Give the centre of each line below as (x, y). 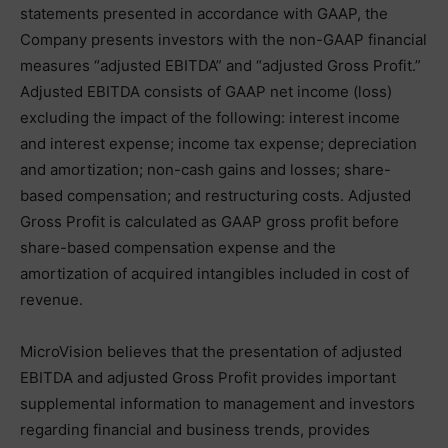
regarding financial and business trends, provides (195, 429)
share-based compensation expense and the (178, 247)
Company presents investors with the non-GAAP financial (223, 39)
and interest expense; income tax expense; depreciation (218, 143)
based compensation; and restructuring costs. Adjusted (215, 195)
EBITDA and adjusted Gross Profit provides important (208, 377)
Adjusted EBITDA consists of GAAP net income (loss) (206, 91)
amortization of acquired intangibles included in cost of (214, 273)
